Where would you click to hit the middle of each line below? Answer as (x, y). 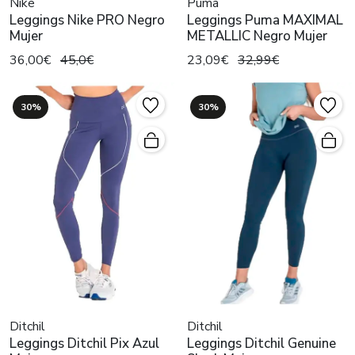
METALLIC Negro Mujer (257, 36)
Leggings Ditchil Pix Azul (84, 343)
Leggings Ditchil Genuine (261, 343)
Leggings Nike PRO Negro (87, 20)
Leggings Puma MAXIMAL (265, 20)
